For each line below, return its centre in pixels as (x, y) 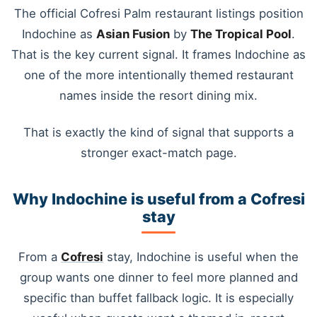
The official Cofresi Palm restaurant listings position (158, 14)
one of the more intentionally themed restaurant (158, 75)
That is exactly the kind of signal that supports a (158, 132)
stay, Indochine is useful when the (201, 257)
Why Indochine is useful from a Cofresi (158, 199)
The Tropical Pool (241, 34)
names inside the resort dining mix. (158, 96)
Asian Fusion (133, 34)
